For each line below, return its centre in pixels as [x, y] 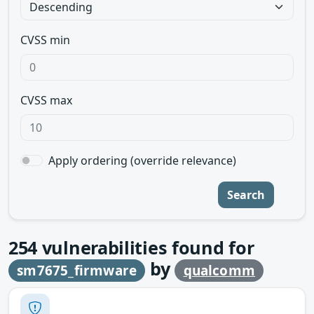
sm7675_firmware [77, 271]
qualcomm [219, 271]
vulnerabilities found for [146, 247]
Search [246, 195]
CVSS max [46, 100]
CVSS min [45, 40]
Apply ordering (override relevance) [142, 161]
